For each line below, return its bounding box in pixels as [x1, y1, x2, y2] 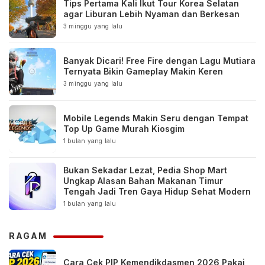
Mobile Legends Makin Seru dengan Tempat [63, 112, 248, 123]
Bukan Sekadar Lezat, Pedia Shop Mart [63, 164, 227, 175]
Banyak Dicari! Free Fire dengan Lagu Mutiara [63, 55, 256, 66]
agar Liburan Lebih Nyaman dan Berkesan [63, 8, 240, 19]
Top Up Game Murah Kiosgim [63, 123, 185, 134]
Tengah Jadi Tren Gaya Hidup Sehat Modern [63, 186, 251, 196]
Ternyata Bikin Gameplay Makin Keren [63, 66, 223, 76]
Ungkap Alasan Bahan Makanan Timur [63, 175, 223, 186]
